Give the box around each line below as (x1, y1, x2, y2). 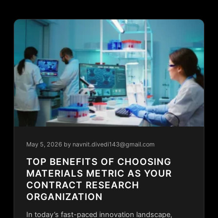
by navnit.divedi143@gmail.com (63, 141, 155, 148)
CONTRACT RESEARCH (26, 180, 139, 191)
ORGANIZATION (26, 191, 103, 203)
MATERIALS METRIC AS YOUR (26, 168, 172, 180)
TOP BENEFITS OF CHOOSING (26, 156, 171, 168)
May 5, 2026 (26, 141, 62, 148)
